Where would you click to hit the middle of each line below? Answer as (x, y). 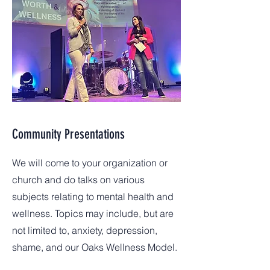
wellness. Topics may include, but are (93, 213)
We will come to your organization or (90, 163)
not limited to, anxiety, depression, (85, 230)
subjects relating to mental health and (93, 196)
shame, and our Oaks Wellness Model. (95, 247)
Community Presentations (68, 134)
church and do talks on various (78, 180)
